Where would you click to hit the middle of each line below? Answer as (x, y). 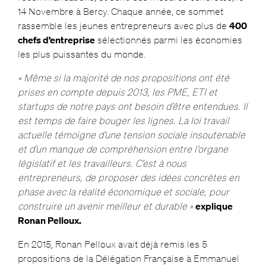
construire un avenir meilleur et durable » (105, 206)
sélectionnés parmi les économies (168, 40)
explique (214, 206)
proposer (118, 178)
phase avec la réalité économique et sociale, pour (123, 192)
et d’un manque (52, 149)
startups (37, 107)
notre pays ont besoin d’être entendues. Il (157, 107)
